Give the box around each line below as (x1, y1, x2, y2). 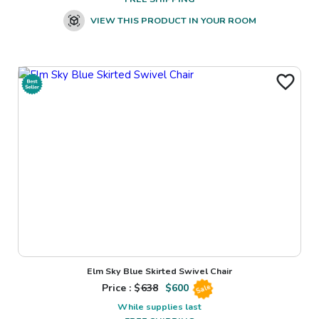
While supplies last (117, 300, 202, 313)
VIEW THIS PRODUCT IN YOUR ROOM (90, 14, 256, 26)
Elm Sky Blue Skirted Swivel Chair (87, 264, 232, 277)
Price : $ (101, 281, 141, 296)
